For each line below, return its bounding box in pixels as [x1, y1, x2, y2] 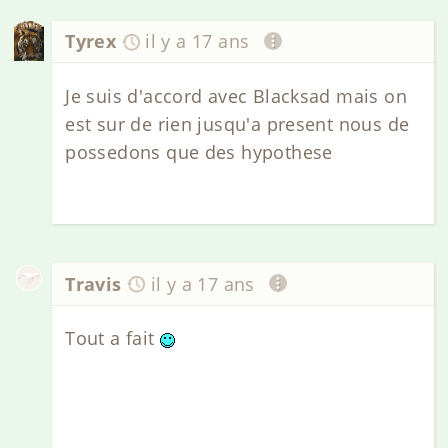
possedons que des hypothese [65, 139, 333, 164]
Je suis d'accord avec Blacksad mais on [65, 83, 407, 108]
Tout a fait [65, 325, 160, 350]
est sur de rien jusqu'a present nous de [65, 111, 410, 136]
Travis [65, 271, 122, 296]
